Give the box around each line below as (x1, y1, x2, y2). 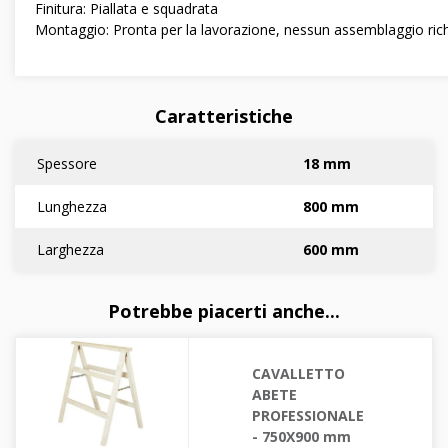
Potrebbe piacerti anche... (108, 299, 340, 324)
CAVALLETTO (251, 364, 345, 384)
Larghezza (37, 240, 104, 260)
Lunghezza (37, 197, 107, 217)
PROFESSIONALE (251, 406, 364, 426)
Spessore (37, 154, 97, 174)
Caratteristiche (155, 104, 293, 129)
